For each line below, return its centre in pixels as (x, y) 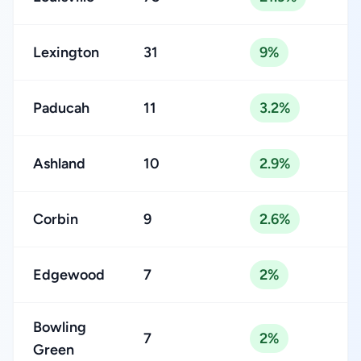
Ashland (59, 164)
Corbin (56, 219)
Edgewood (69, 275)
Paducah (61, 108)
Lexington (66, 52)
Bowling (60, 327)
